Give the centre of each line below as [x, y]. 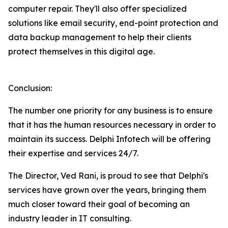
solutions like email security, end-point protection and [113, 23]
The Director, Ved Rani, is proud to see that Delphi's [108, 176]
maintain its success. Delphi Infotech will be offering [109, 139]
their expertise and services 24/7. [73, 153]
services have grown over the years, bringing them [107, 190]
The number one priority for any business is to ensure [110, 111]
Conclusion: [30, 88]
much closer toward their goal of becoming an [99, 204]
